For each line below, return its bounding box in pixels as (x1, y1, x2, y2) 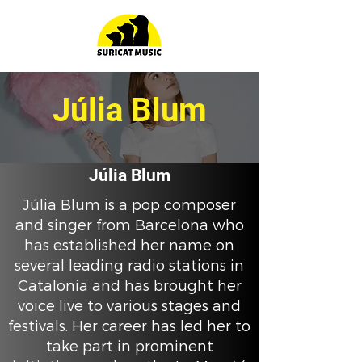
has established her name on (24, 237, 234, 255)
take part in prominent (45, 338, 213, 356)
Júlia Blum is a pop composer (23, 196, 236, 214)
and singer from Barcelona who (15, 217, 244, 234)
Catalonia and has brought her (17, 277, 242, 295)
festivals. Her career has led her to (8, 318, 250, 335)
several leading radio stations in (15, 257, 244, 275)
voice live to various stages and (18, 297, 241, 315)
